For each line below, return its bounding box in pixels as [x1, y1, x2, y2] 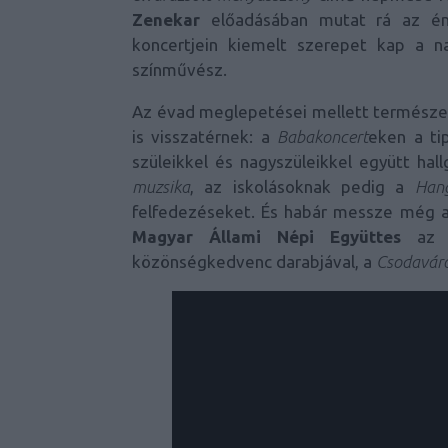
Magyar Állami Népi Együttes [132, 227, 401, 247]
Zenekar [132, 10, 200, 30]
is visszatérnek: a [132, 127, 278, 147]
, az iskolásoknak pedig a [190, 177, 415, 197]
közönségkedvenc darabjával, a [132, 252, 376, 272]
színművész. [132, 60, 227, 80]
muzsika [132, 177, 190, 197]
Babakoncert [277, 127, 369, 147]
